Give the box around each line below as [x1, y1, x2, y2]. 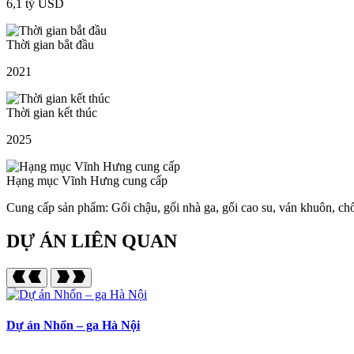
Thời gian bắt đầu [6, 38, 94, 52]
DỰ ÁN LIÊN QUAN [6, 231, 177, 252]
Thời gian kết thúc [6, 106, 97, 120]
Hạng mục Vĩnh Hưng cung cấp [6, 174, 168, 188]
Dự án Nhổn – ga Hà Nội [6, 318, 140, 333]
